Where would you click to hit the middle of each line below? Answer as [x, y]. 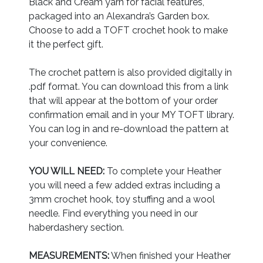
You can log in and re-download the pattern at [129, 129]
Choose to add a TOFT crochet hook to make [128, 30]
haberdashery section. [76, 227]
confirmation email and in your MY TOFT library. [131, 114]
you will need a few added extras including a [124, 185]
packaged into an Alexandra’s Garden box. [119, 16]
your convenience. [68, 143]
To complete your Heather [163, 171]
